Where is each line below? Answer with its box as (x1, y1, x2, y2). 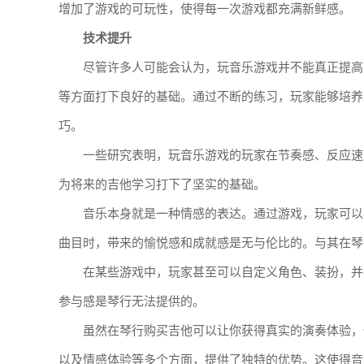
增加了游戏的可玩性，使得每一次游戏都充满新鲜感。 (58, 2, 351, 15)
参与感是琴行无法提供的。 (58, 295, 205, 308)
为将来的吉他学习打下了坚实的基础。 (58, 178, 266, 191)
